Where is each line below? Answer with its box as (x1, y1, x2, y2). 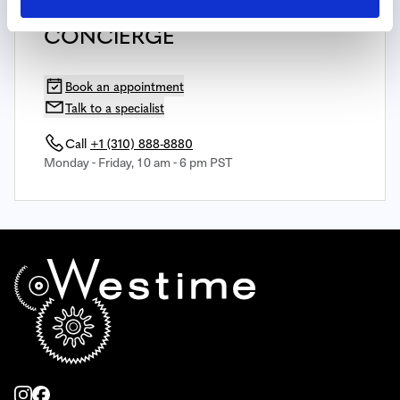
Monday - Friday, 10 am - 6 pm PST (44, 153, 232, 171)
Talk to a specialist (65, 97, 164, 116)
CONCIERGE (44, 19, 175, 50)
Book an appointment (65, 76, 184, 95)
